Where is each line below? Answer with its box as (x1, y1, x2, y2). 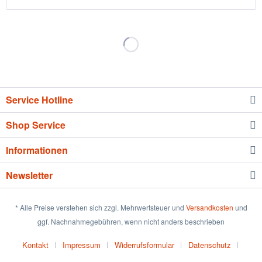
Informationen (6, 143, 68, 157)
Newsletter (6, 168, 53, 182)
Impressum (62, 239, 101, 250)
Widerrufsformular (114, 239, 174, 250)
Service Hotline (6, 92, 73, 106)
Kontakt (22, 239, 49, 250)
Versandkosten (185, 202, 233, 212)
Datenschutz (188, 239, 231, 250)
